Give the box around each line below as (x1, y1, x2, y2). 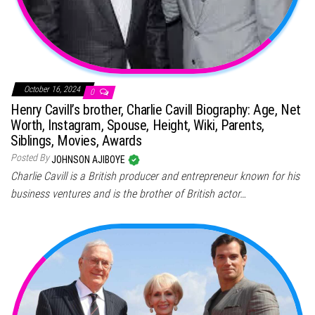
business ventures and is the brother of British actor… (11, 186, 246, 200)
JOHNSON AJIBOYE (51, 153, 127, 165)
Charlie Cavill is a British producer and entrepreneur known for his (11, 169, 300, 183)
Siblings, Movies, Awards (11, 131, 142, 149)
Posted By (11, 151, 49, 163)
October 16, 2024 (24, 84, 82, 94)
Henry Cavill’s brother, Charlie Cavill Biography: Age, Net (11, 101, 301, 118)
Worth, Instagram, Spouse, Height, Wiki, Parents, (11, 116, 264, 134)
